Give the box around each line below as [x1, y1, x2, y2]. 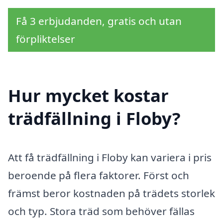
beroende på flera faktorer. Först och [8, 168, 189, 182]
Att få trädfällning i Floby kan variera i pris [8, 150, 212, 164]
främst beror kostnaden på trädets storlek [8, 186, 215, 200]
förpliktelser [16, 32, 75, 46]
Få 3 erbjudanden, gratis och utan [16, 14, 182, 28]
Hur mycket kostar [8, 83, 169, 107]
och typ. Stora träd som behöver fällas [8, 204, 195, 218]
